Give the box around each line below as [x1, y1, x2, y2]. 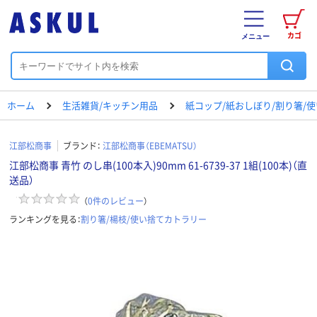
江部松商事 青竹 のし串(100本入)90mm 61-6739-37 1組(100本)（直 [9, 158, 307, 172]
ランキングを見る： [9, 212, 81, 225]
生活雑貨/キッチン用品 [62, 98, 158, 112]
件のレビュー [93, 194, 144, 207]
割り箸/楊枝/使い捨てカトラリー [81, 212, 207, 225]
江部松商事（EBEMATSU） [103, 139, 197, 151]
